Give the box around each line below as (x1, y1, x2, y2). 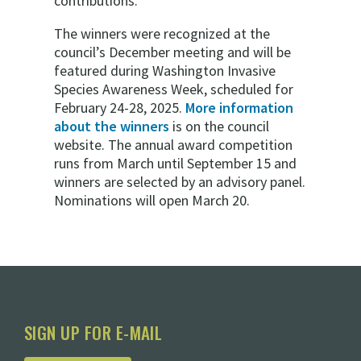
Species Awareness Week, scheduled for (54, 80, 293, 98)
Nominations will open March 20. (54, 191, 250, 210)
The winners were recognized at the (54, 24, 270, 43)
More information (185, 98, 293, 117)
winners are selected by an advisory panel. (54, 172, 305, 191)
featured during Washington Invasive (54, 61, 276, 80)
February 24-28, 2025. (54, 98, 185, 117)
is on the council (169, 117, 269, 135)
